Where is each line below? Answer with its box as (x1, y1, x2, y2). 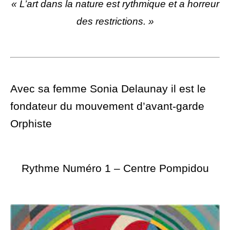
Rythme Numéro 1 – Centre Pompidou (21, 162, 209, 175)
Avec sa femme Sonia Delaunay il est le (10, 83, 206, 95)
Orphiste (10, 118, 52, 130)
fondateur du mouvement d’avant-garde (10, 100, 204, 112)
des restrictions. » (76, 16, 154, 27)
